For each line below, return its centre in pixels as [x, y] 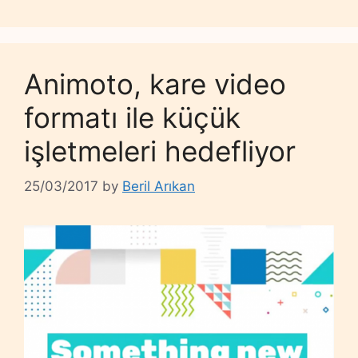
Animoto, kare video [155, 84]
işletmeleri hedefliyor [160, 151]
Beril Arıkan [159, 187]
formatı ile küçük [132, 117]
